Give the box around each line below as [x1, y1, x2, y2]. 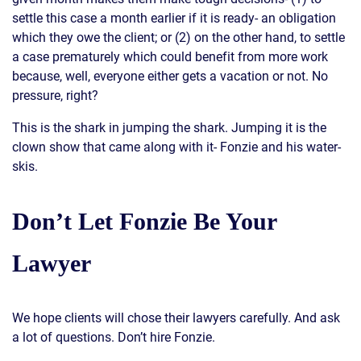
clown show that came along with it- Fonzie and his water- [12, 139, 341, 155]
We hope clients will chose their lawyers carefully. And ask [12, 309, 340, 326]
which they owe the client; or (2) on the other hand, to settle [12, 29, 345, 45]
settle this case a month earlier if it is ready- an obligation [12, 10, 336, 26]
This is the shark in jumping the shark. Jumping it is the [12, 119, 326, 135]
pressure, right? [12, 87, 98, 103]
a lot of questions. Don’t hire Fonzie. [12, 329, 215, 345]
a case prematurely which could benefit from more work [12, 48, 328, 64]
